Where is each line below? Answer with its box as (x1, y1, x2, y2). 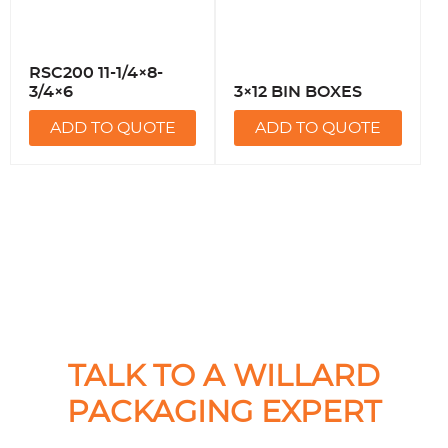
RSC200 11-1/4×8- (29, 65, 163, 82)
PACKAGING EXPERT (67, 397, 381, 428)
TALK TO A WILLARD (68, 361, 380, 392)
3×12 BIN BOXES (234, 84, 363, 101)
